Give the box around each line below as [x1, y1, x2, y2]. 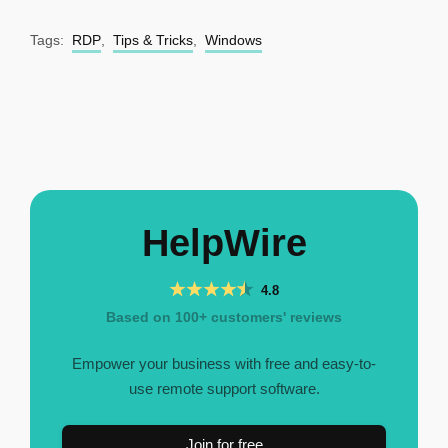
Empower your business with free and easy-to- [72, 354, 376, 372]
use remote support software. [128, 379, 320, 397]
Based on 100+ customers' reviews [106, 308, 342, 325]
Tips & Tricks [113, 31, 193, 48]
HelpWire [141, 221, 307, 264]
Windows [205, 31, 262, 48]
